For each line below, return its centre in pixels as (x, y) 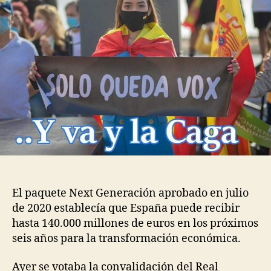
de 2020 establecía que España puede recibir (126, 208)
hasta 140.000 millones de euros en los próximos (135, 223)
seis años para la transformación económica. (126, 238)
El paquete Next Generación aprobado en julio (130, 193)
